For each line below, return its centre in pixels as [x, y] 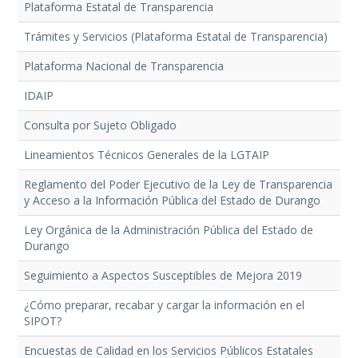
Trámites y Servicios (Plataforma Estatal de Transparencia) [175, 37]
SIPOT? [42, 321]
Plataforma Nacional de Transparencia [123, 66]
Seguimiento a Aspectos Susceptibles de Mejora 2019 [163, 276]
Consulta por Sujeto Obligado [100, 125]
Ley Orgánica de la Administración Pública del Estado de [168, 230]
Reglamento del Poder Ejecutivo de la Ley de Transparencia [178, 185]
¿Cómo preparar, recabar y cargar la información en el [164, 305]
